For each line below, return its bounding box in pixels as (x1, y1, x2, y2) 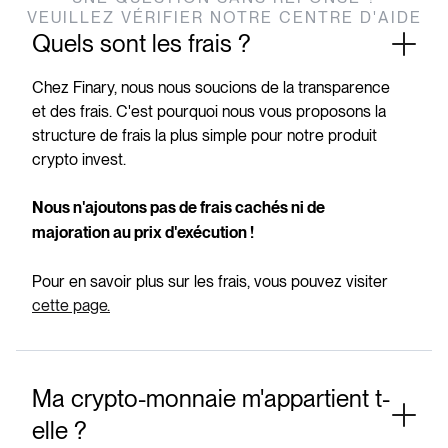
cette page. (32, 296, 110, 316)
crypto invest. (32, 150, 126, 170)
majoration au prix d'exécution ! (32, 225, 254, 243)
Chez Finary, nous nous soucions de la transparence (32, 78, 390, 98)
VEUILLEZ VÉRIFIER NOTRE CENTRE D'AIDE (26, 8, 422, 28)
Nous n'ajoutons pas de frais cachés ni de (32, 200, 325, 218)
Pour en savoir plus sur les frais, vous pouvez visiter (32, 272, 388, 292)
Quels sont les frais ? (32, 29, 251, 59)
